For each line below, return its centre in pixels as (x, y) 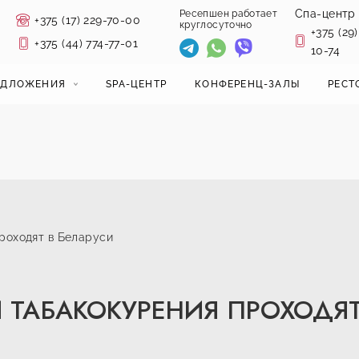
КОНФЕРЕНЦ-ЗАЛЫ (248, 84)
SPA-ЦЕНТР (137, 84)
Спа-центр (325, 13)
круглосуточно (216, 24)
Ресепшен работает (228, 13)
